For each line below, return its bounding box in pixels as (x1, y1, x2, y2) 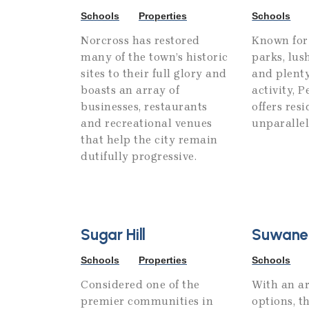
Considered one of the (81, 278, 200, 292)
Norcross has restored (81, 34, 200, 48)
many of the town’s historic (81, 50, 228, 64)
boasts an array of (81, 83, 179, 97)
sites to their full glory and (81, 67, 227, 81)
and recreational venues (81, 117, 212, 130)
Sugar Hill (81, 226, 146, 245)
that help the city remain (81, 133, 218, 147)
